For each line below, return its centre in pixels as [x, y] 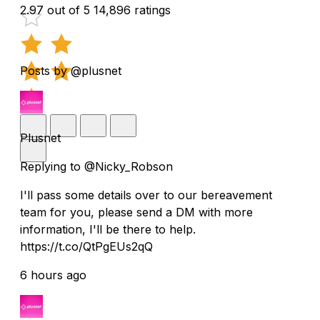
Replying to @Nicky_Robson [96, 166]
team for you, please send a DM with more [136, 212]
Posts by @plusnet [71, 70]
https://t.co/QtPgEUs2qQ [86, 246]
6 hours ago [53, 275]
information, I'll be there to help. [108, 229]
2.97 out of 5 [55, 10]
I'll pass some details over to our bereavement [146, 195]
